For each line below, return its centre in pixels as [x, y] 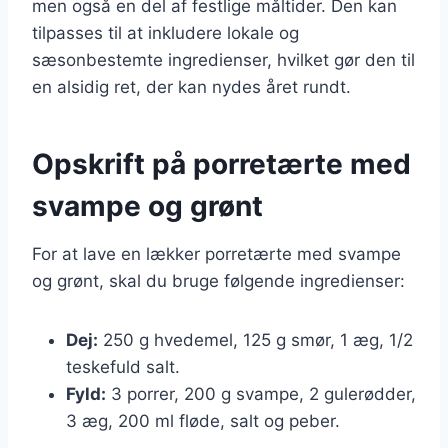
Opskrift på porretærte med [221, 163]
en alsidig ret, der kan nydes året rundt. [191, 86]
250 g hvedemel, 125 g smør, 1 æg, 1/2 [255, 339]
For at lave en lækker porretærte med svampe [216, 253]
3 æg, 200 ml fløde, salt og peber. [203, 420]
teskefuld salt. [123, 366]
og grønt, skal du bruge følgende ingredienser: [218, 280]
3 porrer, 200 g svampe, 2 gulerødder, [261, 393]
